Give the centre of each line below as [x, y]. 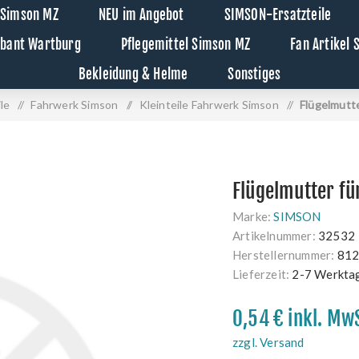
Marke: [252, 216]
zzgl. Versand [268, 342]
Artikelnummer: [274, 236]
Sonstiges [254, 74]
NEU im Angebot [141, 15]
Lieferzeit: [261, 274]
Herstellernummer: [284, 255]
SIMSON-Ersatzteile [278, 15]
